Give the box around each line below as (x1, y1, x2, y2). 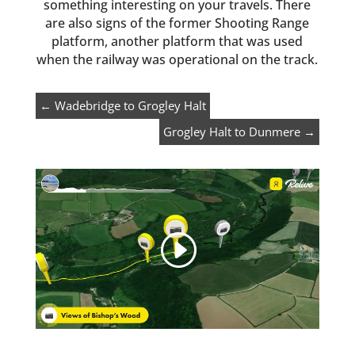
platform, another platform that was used (52, 32, 303, 50)
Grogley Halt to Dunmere (163, 124, 301, 139)
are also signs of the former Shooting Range (45, 14, 310, 32)
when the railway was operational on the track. (36, 51, 319, 68)
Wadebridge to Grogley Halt (54, 97, 206, 113)
